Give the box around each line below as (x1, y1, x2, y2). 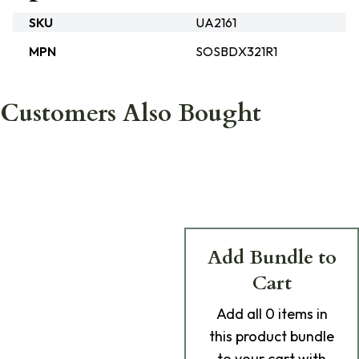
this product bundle (209, 327, 334, 345)
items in (274, 305, 328, 323)
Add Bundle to (207, 244, 337, 271)
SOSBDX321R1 (196, 43, 277, 59)
